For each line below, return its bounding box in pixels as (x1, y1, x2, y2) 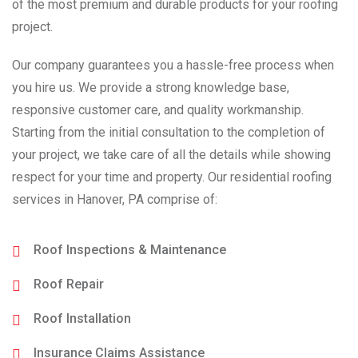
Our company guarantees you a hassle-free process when (12, 57, 334, 73)
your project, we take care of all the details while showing (12, 146, 331, 162)
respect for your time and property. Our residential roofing (12, 169, 332, 185)
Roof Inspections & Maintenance (34, 241, 226, 257)
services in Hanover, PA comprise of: (12, 191, 217, 207)
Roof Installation (34, 310, 131, 326)
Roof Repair (34, 276, 104, 292)
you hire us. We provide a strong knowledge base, (12, 79, 289, 95)
